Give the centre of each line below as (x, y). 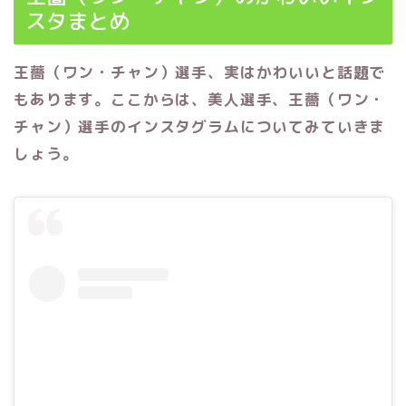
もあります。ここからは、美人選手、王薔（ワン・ (200, 100)
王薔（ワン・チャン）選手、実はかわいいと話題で (200, 72)
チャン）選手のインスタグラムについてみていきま (200, 127)
